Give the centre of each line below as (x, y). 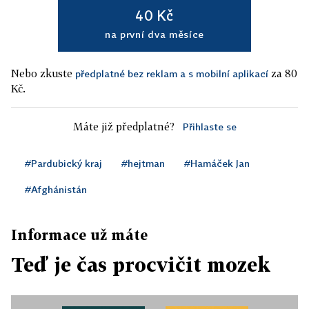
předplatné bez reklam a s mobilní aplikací (172, 73)
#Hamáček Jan (217, 163)
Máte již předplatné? (123, 126)
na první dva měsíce (154, 34)
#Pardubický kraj (63, 163)
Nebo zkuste (43, 73)
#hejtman (143, 163)
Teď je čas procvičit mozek (141, 265)
